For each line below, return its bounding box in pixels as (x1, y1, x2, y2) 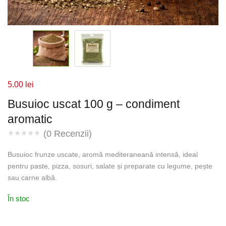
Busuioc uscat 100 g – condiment (8, 97, 180, 110)
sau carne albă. (8, 174, 57, 182)
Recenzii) (51, 129, 92, 139)
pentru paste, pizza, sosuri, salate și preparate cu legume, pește (8, 162, 212, 170)
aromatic (8, 112, 52, 126)
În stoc (8, 194, 30, 203)
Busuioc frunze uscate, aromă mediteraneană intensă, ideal (8, 150, 198, 158)
